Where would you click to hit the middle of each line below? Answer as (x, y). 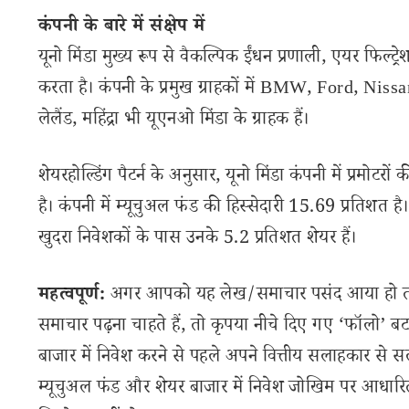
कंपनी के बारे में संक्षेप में (122, 28)
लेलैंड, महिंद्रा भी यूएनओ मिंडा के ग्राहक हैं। (174, 121)
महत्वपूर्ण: (72, 297)
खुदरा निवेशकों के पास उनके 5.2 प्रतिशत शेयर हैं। (198, 240)
